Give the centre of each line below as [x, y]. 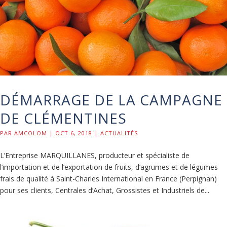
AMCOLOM [31, 133]
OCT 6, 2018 [74, 133]
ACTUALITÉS [119, 133]
